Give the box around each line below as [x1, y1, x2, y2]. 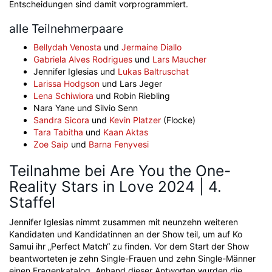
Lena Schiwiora [33, 90, 93, 101]
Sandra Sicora [33, 115, 89, 125]
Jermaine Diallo [121, 42, 182, 52]
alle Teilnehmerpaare [9, 21, 123, 36]
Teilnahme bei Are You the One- [9, 161, 231, 180]
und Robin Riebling [93, 90, 170, 101]
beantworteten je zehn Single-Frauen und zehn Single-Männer [9, 253, 256, 263]
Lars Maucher [152, 54, 206, 64]
